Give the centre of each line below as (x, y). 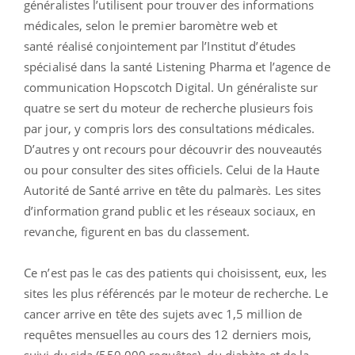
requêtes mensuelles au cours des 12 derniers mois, (168, 334)
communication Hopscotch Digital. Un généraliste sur (171, 87)
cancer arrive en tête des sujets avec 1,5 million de (163, 313)
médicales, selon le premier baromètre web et (151, 25)
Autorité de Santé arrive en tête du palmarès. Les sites (173, 190)
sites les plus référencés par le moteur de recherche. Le (176, 293)
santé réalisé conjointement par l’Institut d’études (160, 46)
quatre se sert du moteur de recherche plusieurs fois (169, 107)
